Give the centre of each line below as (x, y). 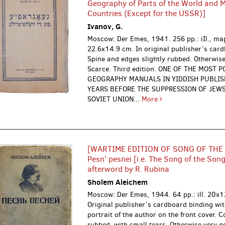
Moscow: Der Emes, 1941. (130, 39)
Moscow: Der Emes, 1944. (130, 194)
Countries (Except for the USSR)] (147, 13)
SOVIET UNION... (115, 99)
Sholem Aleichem (118, 182)
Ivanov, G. (105, 26)
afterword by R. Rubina (129, 169)
